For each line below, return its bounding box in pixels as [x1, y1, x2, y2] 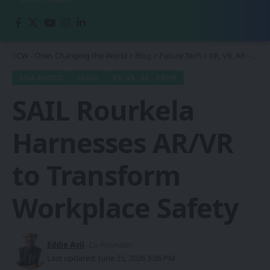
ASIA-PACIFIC [19, 73, 64, 82]
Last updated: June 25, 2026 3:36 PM [47, 252, 176, 263]
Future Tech [159, 49, 201, 61]
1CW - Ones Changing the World [12, 49, 127, 61]
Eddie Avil [47, 239, 85, 250]
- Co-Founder [84, 239, 132, 250]
